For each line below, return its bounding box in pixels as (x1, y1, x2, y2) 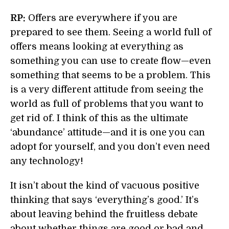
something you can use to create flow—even (10, 56, 211, 66)
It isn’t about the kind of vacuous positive (10, 180, 199, 191)
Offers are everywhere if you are (26, 13, 177, 23)
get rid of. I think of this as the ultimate (10, 113, 188, 123)
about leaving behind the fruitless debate (10, 209, 198, 219)
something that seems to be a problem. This (10, 70, 211, 80)
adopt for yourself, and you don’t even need (10, 142, 210, 152)
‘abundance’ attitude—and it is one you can (10, 127, 205, 138)
